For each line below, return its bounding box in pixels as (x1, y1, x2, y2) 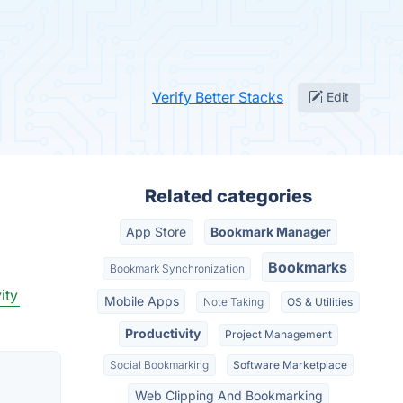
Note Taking (202, 294, 264, 309)
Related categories (145, 185, 312, 207)
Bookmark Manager (210, 224, 331, 240)
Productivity (125, 326, 201, 342)
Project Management (224, 327, 332, 342)
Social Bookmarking (110, 357, 210, 372)
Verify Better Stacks (152, 88, 283, 106)
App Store (126, 224, 187, 240)
